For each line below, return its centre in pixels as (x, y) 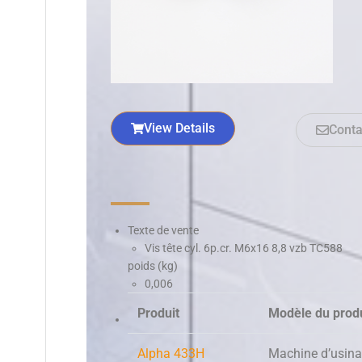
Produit (158, 314)
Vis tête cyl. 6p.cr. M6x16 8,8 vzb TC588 (244, 248)
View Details (179, 128)
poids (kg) (153, 266)
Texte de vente (163, 231)
